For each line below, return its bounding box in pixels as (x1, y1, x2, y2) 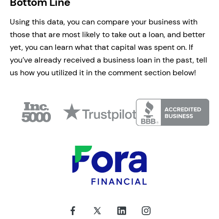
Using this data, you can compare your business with (10, 16, 197, 27)
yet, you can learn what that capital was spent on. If (10, 42, 193, 52)
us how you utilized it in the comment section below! (10, 67, 196, 78)
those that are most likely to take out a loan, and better (10, 29, 205, 40)
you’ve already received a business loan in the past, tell (10, 54, 207, 65)
